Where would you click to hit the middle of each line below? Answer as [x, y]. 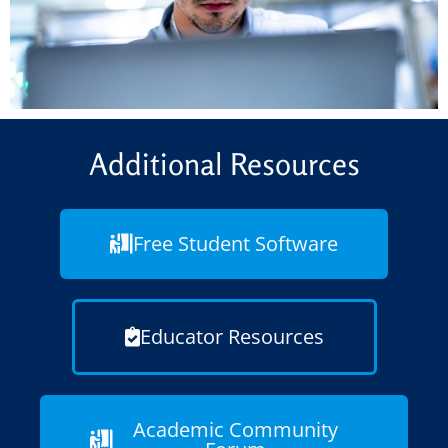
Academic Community [235, 429]
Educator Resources [231, 336]
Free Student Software [235, 243]
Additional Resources [224, 163]
